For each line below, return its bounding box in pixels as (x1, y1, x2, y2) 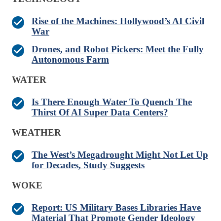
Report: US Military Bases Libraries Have (32, 202, 201, 213)
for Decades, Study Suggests (32, 160, 145, 171)
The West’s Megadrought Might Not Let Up (32, 149, 208, 160)
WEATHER (12, 127, 61, 138)
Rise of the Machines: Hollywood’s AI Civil (32, 16, 204, 27)
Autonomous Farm (32, 54, 109, 65)
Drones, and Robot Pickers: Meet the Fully (32, 44, 204, 55)
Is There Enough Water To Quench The (32, 97, 192, 108)
